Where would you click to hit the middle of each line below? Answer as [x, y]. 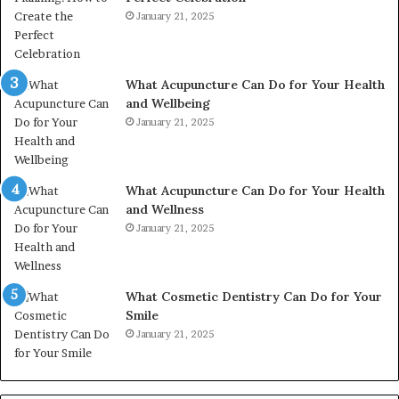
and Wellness [165, 209]
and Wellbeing [168, 103]
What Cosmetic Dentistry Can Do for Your [254, 296]
